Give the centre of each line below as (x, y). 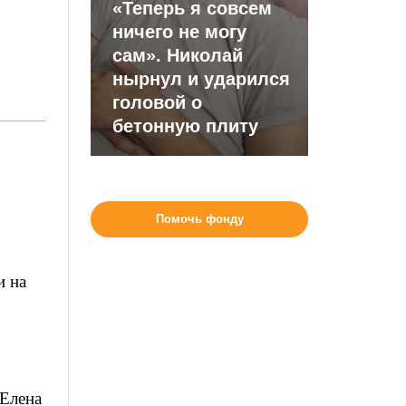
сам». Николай (178, 55)
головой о (158, 102)
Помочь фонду (199, 219)
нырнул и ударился (202, 79)
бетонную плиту (188, 126)
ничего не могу (180, 32)
